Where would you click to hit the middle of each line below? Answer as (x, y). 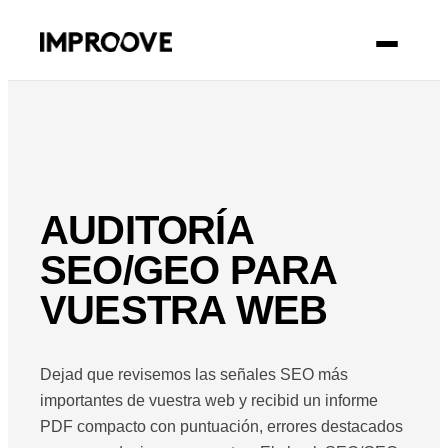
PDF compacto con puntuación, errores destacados (221, 427)
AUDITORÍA (146, 230)
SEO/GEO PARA (188, 270)
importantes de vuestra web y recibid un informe (209, 401)
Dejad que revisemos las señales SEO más (194, 375)
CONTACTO (295, 44)
